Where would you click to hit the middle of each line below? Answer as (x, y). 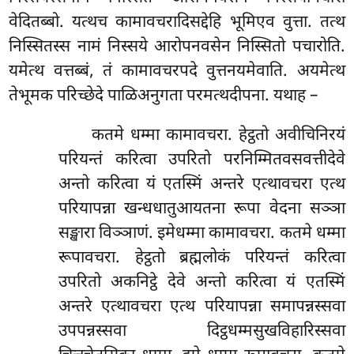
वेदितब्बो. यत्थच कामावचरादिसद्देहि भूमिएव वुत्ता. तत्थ (177, 23)
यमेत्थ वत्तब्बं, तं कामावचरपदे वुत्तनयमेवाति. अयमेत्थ (177, 72)
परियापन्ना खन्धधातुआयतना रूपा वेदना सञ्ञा (201, 210)
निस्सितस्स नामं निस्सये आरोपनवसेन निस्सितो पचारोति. (177, 48)
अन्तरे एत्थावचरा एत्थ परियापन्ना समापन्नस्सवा (201, 308)
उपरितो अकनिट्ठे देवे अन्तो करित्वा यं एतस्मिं (201, 283)
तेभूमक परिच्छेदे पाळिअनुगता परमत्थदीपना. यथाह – (164, 97)
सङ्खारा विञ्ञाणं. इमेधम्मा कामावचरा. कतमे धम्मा (201, 234)
